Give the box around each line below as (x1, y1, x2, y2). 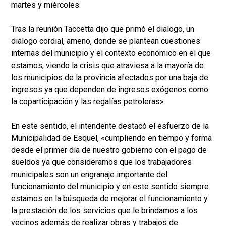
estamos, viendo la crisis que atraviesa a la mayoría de (11, 61, 204, 71)
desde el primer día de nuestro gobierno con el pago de (11, 145, 207, 155)
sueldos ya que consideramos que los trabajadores (11, 157, 192, 167)
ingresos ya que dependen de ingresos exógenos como (11, 85, 208, 95)
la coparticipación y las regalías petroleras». (11, 97, 165, 107)
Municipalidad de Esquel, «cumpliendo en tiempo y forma (11, 133, 212, 143)
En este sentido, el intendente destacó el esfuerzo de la (11, 121, 209, 131)
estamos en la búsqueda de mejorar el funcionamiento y (11, 194, 208, 204)
